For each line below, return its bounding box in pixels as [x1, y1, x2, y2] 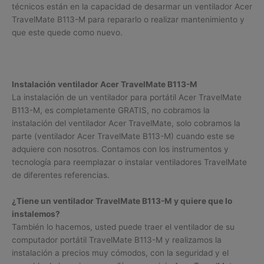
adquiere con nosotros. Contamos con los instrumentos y [12, 144, 229, 154]
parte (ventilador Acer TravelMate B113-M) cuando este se [12, 131, 235, 141]
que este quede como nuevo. [12, 28, 123, 38]
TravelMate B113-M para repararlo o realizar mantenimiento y [12, 15, 245, 25]
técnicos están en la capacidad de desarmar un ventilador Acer [12, 2, 252, 12]
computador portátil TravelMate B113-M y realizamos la [12, 235, 222, 245]
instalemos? [12, 209, 60, 219]
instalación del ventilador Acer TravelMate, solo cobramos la [12, 118, 240, 128]
